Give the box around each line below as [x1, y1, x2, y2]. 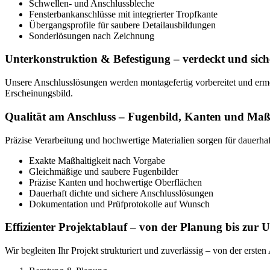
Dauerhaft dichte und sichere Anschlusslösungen [29, 187, 213, 198]
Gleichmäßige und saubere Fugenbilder [29, 166, 178, 177]
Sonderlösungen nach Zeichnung [29, 30, 154, 41]
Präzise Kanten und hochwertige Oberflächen [29, 177, 202, 187]
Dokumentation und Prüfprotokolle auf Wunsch [29, 198, 210, 209]
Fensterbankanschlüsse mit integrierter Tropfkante [29, 8, 218, 19]
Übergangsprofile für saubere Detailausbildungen [29, 19, 216, 30]
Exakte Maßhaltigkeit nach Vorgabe [29, 155, 165, 166]
